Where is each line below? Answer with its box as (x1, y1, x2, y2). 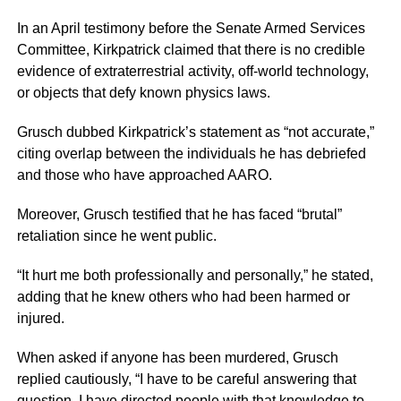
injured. (16, 311, 64, 327)
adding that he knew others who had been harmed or (16, 289, 350, 305)
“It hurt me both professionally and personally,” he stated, (16, 268, 373, 284)
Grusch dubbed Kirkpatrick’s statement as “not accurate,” (16, 124, 374, 141)
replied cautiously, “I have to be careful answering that (16, 371, 356, 388)
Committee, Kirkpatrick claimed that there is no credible (16, 42, 365, 58)
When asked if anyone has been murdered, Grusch (16, 350, 338, 366)
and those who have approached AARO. (16, 167, 272, 183)
